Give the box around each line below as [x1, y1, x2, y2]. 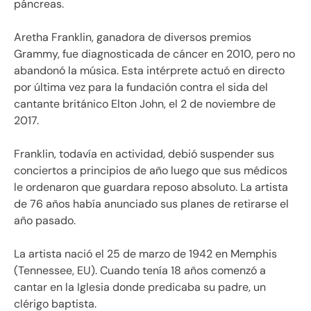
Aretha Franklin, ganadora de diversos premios [14, 29, 251, 44]
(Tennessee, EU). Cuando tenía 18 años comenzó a [14, 262, 266, 278]
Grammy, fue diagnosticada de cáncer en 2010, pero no [14, 46, 295, 61]
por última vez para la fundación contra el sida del [14, 79, 268, 94]
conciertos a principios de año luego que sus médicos [14, 162, 287, 178]
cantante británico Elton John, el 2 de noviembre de [14, 96, 276, 111]
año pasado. [14, 212, 76, 228]
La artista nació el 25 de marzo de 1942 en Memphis [14, 246, 277, 261]
